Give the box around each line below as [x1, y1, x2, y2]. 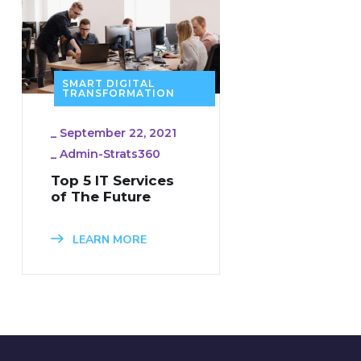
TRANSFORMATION [62, 86, 175, 99]
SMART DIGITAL [62, 77, 155, 89]
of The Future [51, 188, 151, 205]
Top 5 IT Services [51, 172, 174, 189]
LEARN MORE [69, 231, 147, 247]
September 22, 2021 [60, 125, 176, 140]
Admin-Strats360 [60, 146, 160, 161]
